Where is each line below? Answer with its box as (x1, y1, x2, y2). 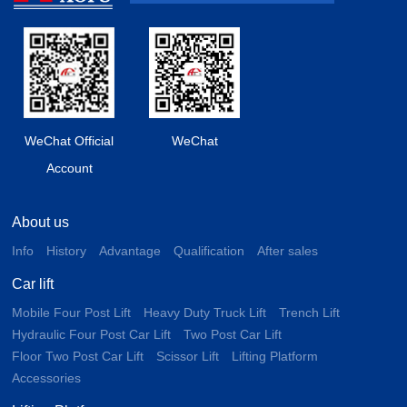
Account (45, 161, 93, 176)
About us (12, 214, 70, 231)
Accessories (12, 371, 82, 386)
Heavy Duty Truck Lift (144, 305, 267, 321)
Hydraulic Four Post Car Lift (12, 327, 172, 342)
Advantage (99, 243, 162, 259)
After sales (257, 243, 319, 259)
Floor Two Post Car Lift (12, 349, 144, 364)
